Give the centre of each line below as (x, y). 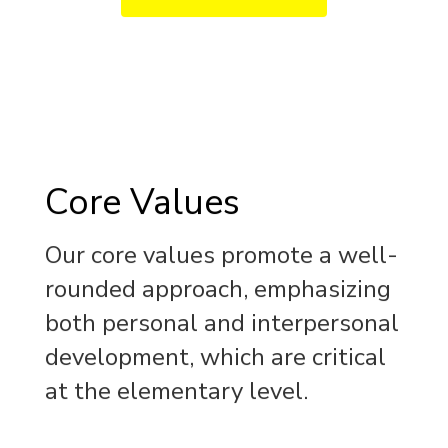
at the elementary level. (176, 391)
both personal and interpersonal (222, 323)
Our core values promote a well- (221, 255)
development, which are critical (215, 357)
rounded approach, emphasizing (218, 289)
